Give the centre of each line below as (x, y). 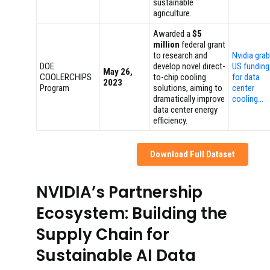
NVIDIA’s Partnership (119, 192)
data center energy (185, 110)
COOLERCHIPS (66, 77)
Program (55, 88)
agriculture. (172, 13)
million (166, 45)
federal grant (202, 45)
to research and (180, 55)
